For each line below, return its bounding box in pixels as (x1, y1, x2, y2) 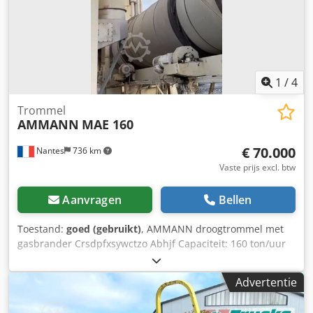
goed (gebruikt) (66, 221, 141, 235)
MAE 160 (82, 115, 133, 133)
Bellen (218, 191, 252, 208)
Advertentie (235, 274, 297, 290)
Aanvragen (62, 191, 122, 208)
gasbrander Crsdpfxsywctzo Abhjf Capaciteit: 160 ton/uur (17, 236, 286, 250)
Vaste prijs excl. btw (219, 161, 296, 173)
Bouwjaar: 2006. (17, 251, 92, 265)
